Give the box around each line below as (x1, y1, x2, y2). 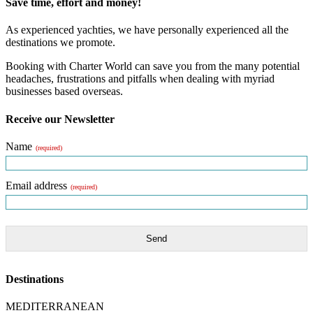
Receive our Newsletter (6, 112, 115, 125)
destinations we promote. (6, 36, 115, 49)
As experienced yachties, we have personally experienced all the (6, 24, 289, 36)
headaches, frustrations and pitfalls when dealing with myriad (6, 73, 275, 85)
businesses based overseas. (6, 85, 123, 98)
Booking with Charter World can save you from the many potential (6, 60, 300, 73)
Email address (6, 179, 67, 191)
